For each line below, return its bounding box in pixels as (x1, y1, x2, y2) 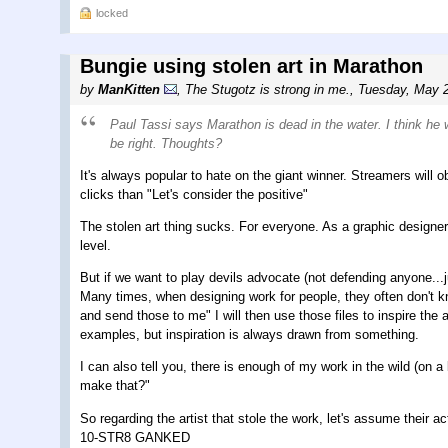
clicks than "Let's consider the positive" (80, 187, 308, 203)
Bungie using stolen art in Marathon (80, 54, 423, 77)
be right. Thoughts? (110, 135, 222, 151)
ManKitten (98, 81, 160, 97)
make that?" (80, 378, 150, 394)
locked (96, 6, 128, 19)
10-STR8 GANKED (80, 429, 190, 445)
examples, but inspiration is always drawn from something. (80, 327, 419, 343)
